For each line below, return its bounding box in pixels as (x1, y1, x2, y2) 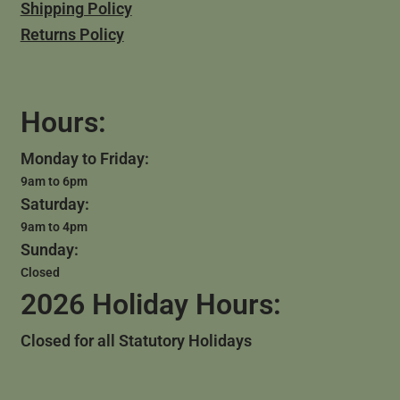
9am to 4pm (20, 220, 87, 235)
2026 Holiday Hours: (20, 287, 281, 322)
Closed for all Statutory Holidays (20, 331, 252, 351)
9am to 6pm (20, 174, 87, 189)
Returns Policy (20, 25, 124, 44)
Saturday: (20, 195, 89, 214)
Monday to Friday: (20, 149, 149, 169)
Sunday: (20, 240, 79, 260)
